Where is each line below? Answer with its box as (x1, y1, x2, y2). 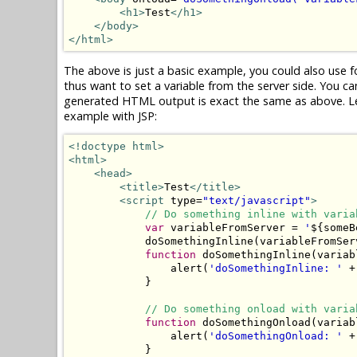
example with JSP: (64, 108, 157, 124)
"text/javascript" (202, 194, 311, 207)
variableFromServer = (164, 222, 304, 234)
